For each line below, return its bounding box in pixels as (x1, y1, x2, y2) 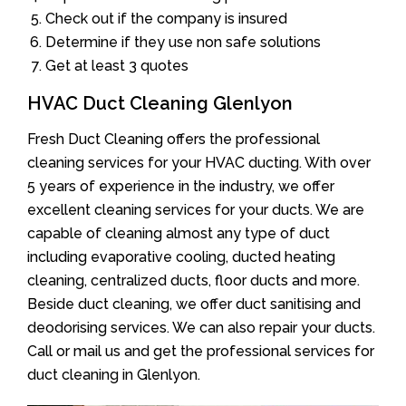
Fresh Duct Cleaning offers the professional (27, 130, 320, 148)
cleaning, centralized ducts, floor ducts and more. (27, 271, 360, 289)
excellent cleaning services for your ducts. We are (27, 200, 364, 218)
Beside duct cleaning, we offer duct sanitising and (27, 295, 361, 313)
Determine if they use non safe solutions (45, 33, 321, 51)
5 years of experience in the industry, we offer (27, 177, 334, 195)
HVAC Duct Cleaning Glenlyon (27, 92, 293, 114)
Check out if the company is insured (45, 9, 287, 27)
